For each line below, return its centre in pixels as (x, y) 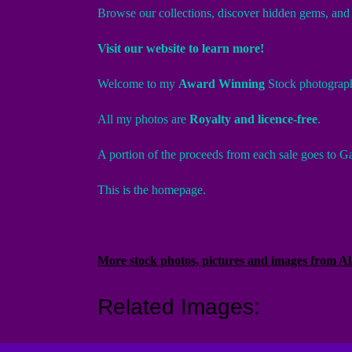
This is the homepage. (152, 190)
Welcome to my (138, 84)
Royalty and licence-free (253, 119)
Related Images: (179, 307)
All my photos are (143, 119)
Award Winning (222, 84)
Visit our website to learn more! (181, 48)
